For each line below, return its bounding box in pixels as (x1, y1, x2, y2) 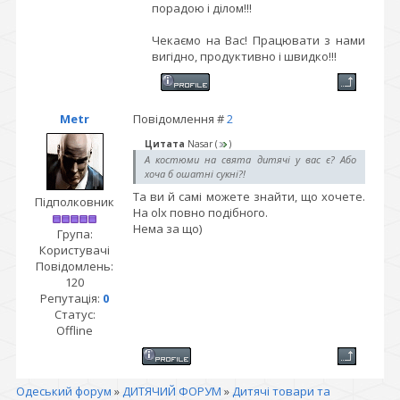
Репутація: (40, 290, 103, 306)
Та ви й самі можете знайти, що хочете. (133, 188, 365, 205)
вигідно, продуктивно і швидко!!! (152, 48, 337, 64)
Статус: (54, 306, 96, 322)
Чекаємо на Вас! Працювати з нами (152, 32, 365, 48)
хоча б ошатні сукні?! (145, 167, 246, 181)
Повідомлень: (36, 258, 113, 274)
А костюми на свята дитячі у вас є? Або (145, 153, 356, 167)
